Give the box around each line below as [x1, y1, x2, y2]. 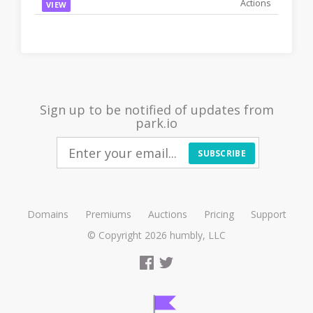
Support [250, 208, 286, 221]
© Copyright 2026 [87, 228, 170, 242]
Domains [27, 208, 68, 221]
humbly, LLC [170, 228, 226, 242]
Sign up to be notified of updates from [39, 101, 274, 118]
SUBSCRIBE [198, 147, 246, 159]
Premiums [85, 208, 131, 221]
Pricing [203, 208, 234, 221]
